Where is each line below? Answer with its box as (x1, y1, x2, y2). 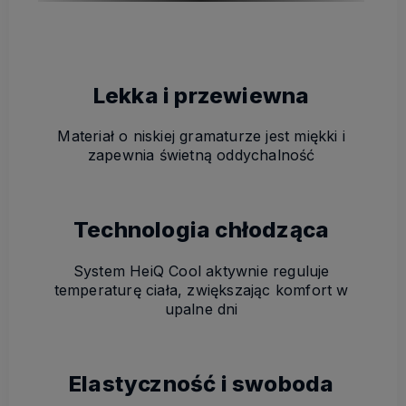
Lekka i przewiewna (92, 82, 310, 109)
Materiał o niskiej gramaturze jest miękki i (57, 127, 345, 146)
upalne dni (164, 300, 238, 319)
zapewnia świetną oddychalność (87, 146, 315, 165)
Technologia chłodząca (73, 217, 330, 244)
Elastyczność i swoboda (68, 371, 334, 398)
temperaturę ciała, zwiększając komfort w (53, 281, 349, 300)
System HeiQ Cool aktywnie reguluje (72, 262, 330, 281)
